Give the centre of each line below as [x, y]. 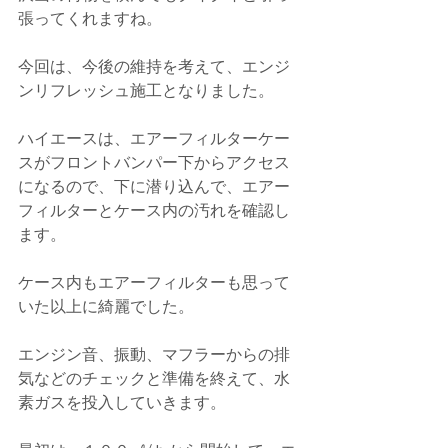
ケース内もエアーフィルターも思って [154, 282]
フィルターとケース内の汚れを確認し [154, 210]
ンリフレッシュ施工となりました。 [146, 90]
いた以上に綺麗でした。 [106, 306]
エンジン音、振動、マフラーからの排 [154, 354]
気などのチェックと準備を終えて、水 [154, 378]
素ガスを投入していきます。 [122, 402]
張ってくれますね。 [90, 18]
